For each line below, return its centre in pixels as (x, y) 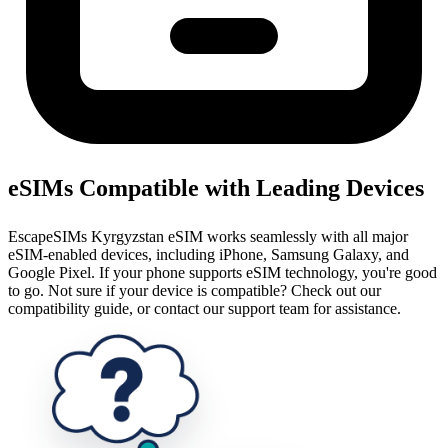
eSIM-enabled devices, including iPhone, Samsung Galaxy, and (208, 255)
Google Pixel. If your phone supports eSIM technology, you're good (222, 273)
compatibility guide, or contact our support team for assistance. (204, 309)
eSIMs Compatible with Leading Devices (216, 188)
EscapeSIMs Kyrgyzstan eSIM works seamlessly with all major (208, 237)
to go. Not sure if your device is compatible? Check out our (194, 291)
